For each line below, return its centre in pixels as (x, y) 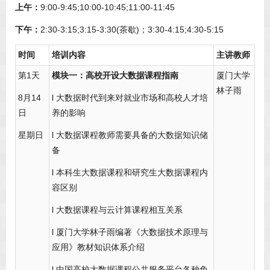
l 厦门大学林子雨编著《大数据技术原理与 (130, 232)
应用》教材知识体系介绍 (98, 247)
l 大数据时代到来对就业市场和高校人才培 (130, 98)
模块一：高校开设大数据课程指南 (115, 76)
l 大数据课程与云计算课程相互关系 (117, 210)
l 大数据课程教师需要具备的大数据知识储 (130, 135)
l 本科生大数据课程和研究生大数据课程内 (130, 173)
